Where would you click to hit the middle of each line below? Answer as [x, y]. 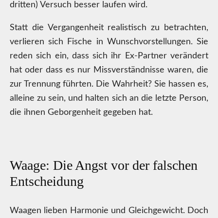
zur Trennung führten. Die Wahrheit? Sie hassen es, [109, 84]
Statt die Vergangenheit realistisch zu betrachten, [109, 28]
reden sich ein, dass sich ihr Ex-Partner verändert [109, 56]
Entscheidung [47, 181]
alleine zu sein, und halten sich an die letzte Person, [109, 98]
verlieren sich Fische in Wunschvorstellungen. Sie [109, 42]
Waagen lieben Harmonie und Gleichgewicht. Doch [109, 211]
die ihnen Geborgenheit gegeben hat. [81, 112]
